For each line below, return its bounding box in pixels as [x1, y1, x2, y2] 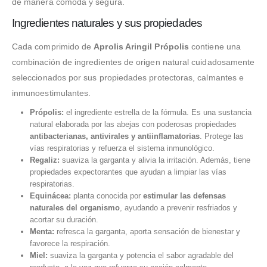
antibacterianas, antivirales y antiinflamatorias [29, 132, 200, 141]
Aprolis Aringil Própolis [94, 42, 190, 52]
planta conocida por [70, 191, 143, 201]
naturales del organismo [29, 203, 120, 213]
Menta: [29, 227, 54, 237]
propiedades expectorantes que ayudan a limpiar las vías [29, 167, 226, 177]
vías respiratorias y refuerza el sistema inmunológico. [29, 144, 215, 153]
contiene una [189, 42, 241, 52]
